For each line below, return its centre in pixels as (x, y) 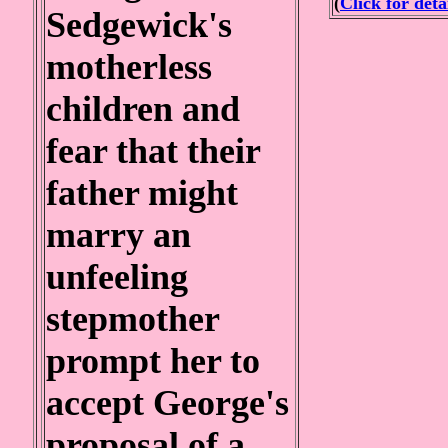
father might (142, 193)
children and (143, 109)
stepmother (132, 319)
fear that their (153, 151)
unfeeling (117, 277)
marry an (118, 235)
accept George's (167, 403)
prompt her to (153, 361)
